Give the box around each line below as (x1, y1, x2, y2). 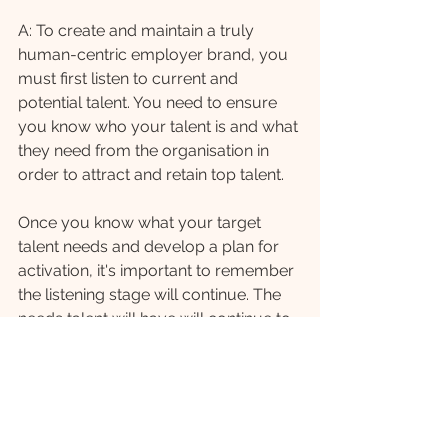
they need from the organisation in (18, 141, 273, 161)
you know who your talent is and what (18, 117, 302, 137)
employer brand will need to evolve (18, 357, 284, 377)
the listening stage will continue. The (18, 285, 285, 305)
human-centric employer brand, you (18, 45, 292, 65)
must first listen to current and (18, 69, 242, 89)
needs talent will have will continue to (18, 309, 295, 329)
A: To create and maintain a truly (18, 21, 258, 41)
